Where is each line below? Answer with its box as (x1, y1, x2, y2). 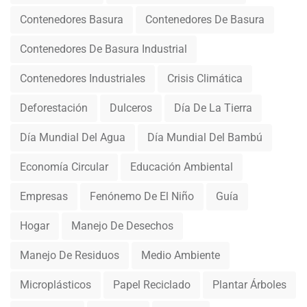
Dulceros (110, 101, 152, 114)
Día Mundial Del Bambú (147, 131, 262, 144)
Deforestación (20, 101, 88, 114)
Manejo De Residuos (20, 249, 119, 262)
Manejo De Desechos (71, 219, 173, 232)
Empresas (20, 190, 68, 203)
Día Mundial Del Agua (20, 131, 125, 144)
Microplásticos (20, 278, 91, 291)
